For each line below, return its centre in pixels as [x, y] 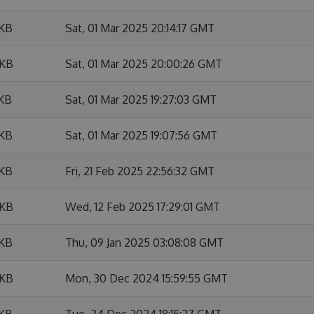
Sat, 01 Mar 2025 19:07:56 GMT [141, 135]
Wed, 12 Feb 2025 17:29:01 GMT [143, 207]
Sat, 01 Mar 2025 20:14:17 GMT [140, 28]
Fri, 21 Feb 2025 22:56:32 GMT [140, 171]
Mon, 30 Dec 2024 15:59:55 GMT [146, 278]
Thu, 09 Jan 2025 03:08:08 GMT [144, 243]
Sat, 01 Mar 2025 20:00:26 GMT [144, 64]
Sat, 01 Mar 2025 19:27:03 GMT [141, 100]
